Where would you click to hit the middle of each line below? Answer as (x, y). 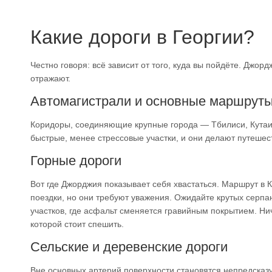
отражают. (50, 78)
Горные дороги (76, 160)
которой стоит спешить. (77, 224)
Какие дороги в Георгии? (142, 37)
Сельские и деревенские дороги (129, 246)
